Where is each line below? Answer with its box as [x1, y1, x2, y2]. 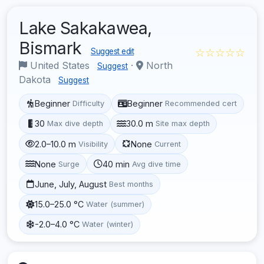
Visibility [78, 139, 108, 148]
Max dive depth [47, 119, 104, 128]
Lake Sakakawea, [19, 17, 152, 38]
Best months [109, 179, 154, 189]
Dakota [19, 73, 54, 85]
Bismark [19, 37, 86, 58]
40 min [103, 159, 130, 169]
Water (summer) [86, 200, 145, 209]
